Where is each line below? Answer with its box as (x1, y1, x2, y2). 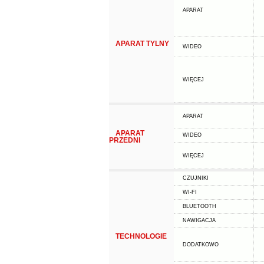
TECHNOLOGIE (115, 232, 167, 240)
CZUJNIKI (182, 175, 209, 181)
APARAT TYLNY (115, 39, 169, 48)
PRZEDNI (108, 136, 140, 144)
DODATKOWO (182, 242, 219, 247)
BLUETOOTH (182, 203, 216, 209)
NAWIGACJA (182, 217, 216, 223)
